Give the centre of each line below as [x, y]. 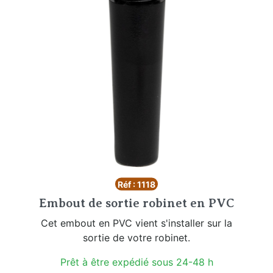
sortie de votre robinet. [136, 237]
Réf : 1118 [136, 184]
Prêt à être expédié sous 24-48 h [136, 262]
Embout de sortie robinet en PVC [136, 203]
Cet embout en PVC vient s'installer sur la [136, 223]
